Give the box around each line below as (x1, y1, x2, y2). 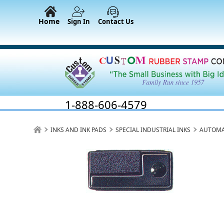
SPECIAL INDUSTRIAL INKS (115, 125, 191, 134)
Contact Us (98, 17, 133, 26)
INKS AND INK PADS (50, 125, 107, 134)
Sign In (67, 17, 90, 26)
